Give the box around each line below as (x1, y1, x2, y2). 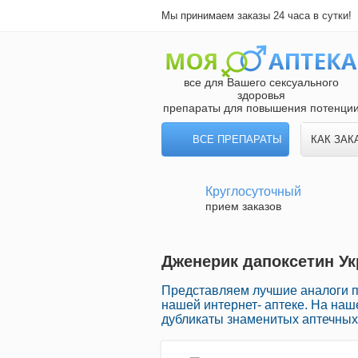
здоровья (237, 89, 285, 101)
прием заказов (205, 200, 281, 213)
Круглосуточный (205, 185, 301, 198)
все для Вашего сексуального (184, 76, 339, 89)
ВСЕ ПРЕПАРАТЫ (193, 133, 282, 145)
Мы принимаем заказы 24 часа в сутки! (161, 10, 352, 22)
